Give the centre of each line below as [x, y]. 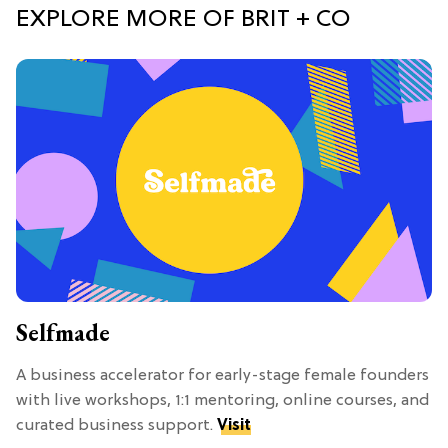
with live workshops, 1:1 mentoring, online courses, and [222, 400]
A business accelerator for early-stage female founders [222, 375]
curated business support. [116, 425]
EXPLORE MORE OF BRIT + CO [183, 19]
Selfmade [63, 332]
